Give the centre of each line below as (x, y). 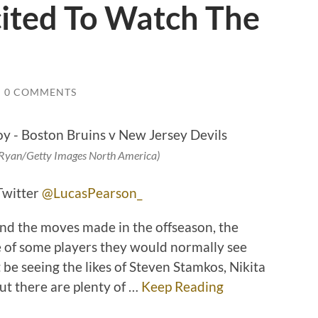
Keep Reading (182, 287)
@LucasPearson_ (92, 193)
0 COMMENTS (40, 92)
